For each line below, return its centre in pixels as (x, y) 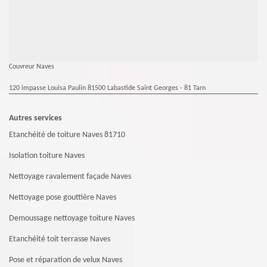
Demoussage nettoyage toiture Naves (72, 219)
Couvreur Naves (32, 67)
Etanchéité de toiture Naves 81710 (67, 135)
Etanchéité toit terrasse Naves (60, 240)
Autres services (35, 119)
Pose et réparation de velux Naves (66, 260)
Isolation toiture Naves (47, 156)
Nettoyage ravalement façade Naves (70, 177)
